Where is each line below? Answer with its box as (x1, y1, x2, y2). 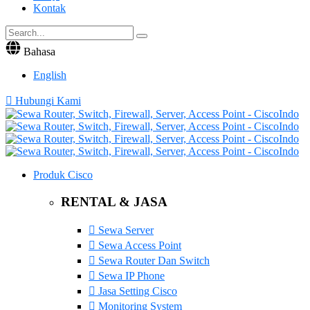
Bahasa (24, 45, 55, 57)
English (33, 69, 66, 81)
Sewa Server (95, 224, 154, 237)
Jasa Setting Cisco (95, 285, 177, 298)
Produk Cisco (33, 168, 93, 181)
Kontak (33, 1, 66, 14)
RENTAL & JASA (61, 194, 167, 209)
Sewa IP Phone (95, 270, 165, 282)
